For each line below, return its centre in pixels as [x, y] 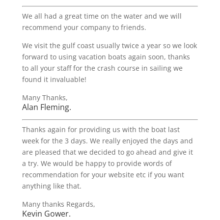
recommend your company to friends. [84, 27]
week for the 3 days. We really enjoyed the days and [107, 141]
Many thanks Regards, [58, 204]
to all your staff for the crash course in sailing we [102, 68]
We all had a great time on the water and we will [102, 16]
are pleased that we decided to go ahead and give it [107, 152]
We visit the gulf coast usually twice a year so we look [109, 45]
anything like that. [52, 186]
